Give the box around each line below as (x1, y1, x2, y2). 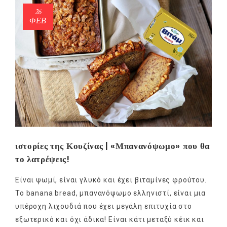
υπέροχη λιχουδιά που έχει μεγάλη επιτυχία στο (15, 202, 192, 211)
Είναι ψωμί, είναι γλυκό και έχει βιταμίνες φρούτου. (15, 176, 207, 184)
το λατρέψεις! (15, 153, 70, 166)
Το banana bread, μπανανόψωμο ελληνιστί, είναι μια (15, 189, 206, 198)
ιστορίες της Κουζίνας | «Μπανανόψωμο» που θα (15, 140, 210, 153)
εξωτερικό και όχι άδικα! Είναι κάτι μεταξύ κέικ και (15, 215, 204, 224)
